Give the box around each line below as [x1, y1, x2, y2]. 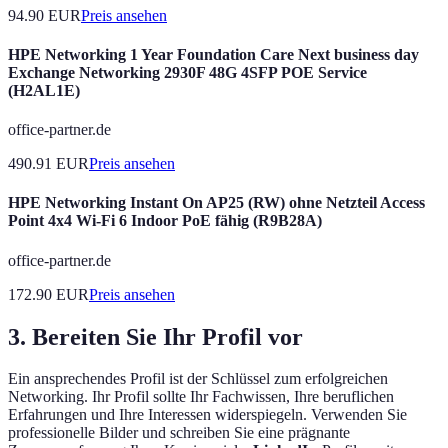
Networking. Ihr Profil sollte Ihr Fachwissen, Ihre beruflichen [8, 388, 394, 406]
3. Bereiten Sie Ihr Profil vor [8, 323, 303, 350]
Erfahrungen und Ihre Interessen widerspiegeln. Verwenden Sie [8, 406, 407, 424]
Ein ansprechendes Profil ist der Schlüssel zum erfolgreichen [8, 370, 388, 388]
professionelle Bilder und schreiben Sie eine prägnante [8, 424, 350, 442]
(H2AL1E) [8, 81, 80, 99]
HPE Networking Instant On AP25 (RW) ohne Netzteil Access [8, 194, 425, 212]
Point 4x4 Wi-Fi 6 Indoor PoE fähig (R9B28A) [8, 212, 322, 230]
